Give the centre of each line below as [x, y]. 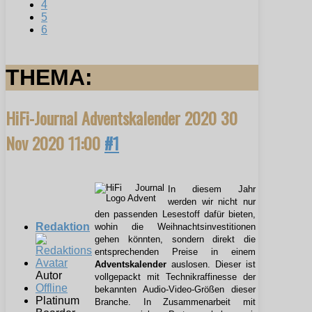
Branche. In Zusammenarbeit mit [175, 302]
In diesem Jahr [212, 189]
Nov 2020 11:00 [55, 143]
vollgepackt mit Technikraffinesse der [175, 277]
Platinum [57, 301]
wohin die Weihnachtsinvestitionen [175, 227]
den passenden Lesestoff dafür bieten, [175, 214]
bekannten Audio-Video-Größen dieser [175, 290]
